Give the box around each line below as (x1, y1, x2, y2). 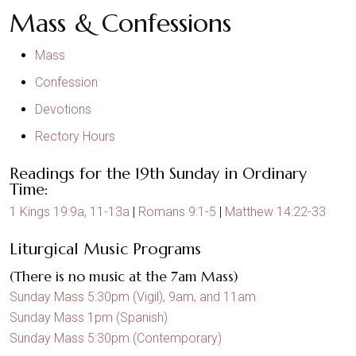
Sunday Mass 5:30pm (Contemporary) (10, 331, 222, 346)
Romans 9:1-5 (138, 204, 216, 219)
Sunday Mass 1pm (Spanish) (10, 310, 168, 326)
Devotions (35, 102, 91, 117)
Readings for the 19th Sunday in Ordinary (10, 164, 307, 184)
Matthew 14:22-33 (225, 204, 326, 219)
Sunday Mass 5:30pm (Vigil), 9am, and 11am (10, 289, 256, 305)
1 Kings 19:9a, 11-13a (10, 204, 130, 219)
